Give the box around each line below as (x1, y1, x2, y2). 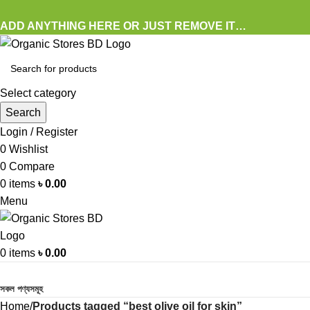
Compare (9, 161, 55, 173)
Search (6, 107, 41, 119)
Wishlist (9, 143, 48, 156)
